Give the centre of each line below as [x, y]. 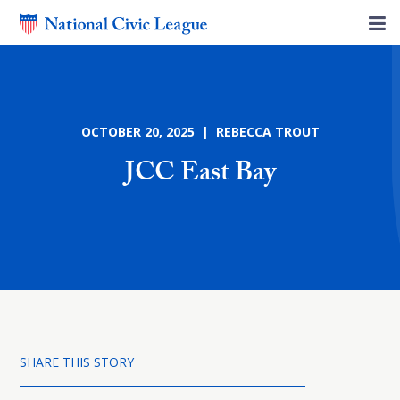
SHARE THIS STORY [77, 362]
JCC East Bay [200, 175]
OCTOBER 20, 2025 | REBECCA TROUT [200, 132]
